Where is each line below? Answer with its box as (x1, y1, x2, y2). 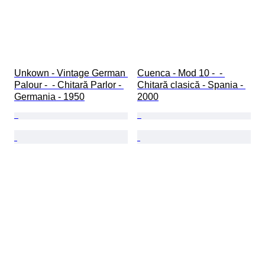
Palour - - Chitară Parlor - (14, 80, 124, 91)
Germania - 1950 (14, 92, 85, 102)
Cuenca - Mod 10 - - (137, 68, 225, 79)
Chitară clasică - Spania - (137, 80, 245, 91)
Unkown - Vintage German (14, 68, 128, 79)
